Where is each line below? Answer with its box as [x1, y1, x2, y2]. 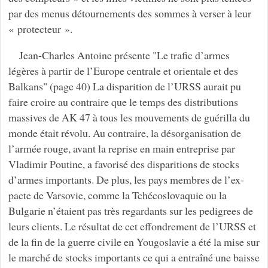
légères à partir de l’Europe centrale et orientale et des [8, 63, 238, 78]
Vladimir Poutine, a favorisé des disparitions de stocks [8, 157, 239, 171]
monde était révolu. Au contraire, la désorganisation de [8, 126, 241, 140]
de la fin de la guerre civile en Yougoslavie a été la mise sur [8, 234, 260, 249]
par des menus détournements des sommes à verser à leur [8, 6, 251, 21]
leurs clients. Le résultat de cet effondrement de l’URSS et [8, 219, 256, 233]
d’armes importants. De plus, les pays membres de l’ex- [8, 172, 244, 187]
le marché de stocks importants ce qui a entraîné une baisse [8, 250, 260, 264]
